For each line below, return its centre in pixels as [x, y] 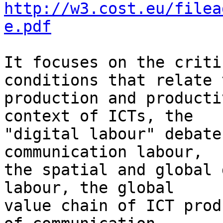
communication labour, [108, 152]
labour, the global [94, 188]
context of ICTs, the [103, 116]
